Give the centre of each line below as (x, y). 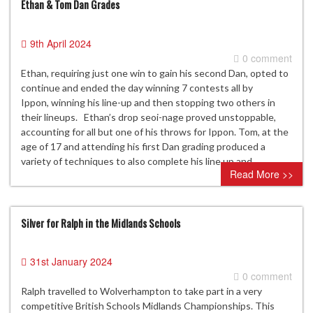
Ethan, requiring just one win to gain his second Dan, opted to (155, 73)
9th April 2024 (61, 43)
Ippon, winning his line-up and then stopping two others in (148, 102)
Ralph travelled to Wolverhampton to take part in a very (141, 291)
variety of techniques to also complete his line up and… (140, 161)
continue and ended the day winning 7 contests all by (137, 87)
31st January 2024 (71, 262)
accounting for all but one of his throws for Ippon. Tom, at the (155, 131)
